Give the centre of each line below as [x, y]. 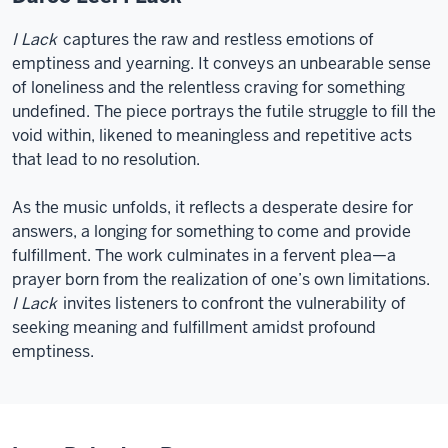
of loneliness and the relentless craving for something [208, 87]
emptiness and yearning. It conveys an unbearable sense [221, 63]
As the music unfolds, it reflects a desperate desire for [212, 207]
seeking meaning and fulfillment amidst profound [194, 327]
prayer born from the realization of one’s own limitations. [221, 279]
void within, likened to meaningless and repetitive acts [212, 135]
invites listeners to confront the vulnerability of [232, 303]
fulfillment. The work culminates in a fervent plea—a [204, 255]
